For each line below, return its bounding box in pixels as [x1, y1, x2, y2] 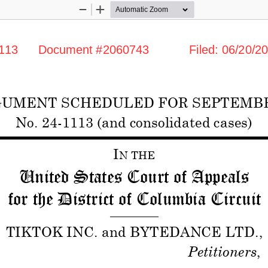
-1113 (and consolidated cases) [57, 112, 251, 128]
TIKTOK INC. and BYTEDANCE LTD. [5, 222, 259, 238]
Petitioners [187, 242, 257, 258]
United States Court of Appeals [19, 166, 252, 187]
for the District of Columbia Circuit [8, 188, 266, 209]
